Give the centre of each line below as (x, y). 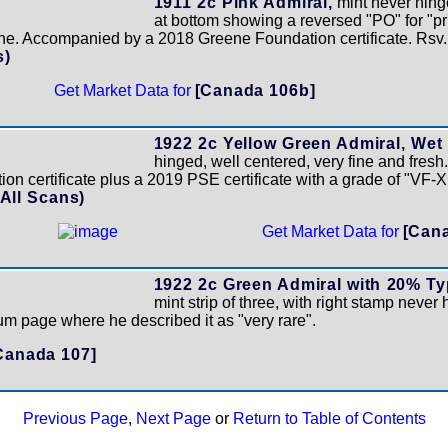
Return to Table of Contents (329, 418)
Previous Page (75, 418)
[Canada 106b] (255, 90)
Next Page (173, 418)
